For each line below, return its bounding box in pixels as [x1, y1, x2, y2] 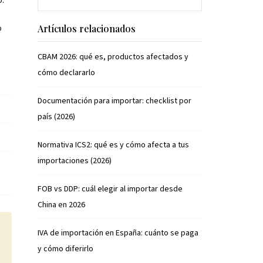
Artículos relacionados [38, 22, 136, 35]
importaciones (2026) [38, 155, 112, 167]
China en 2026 [38, 199, 85, 211]
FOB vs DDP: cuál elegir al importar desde [38, 183, 183, 195]
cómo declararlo [38, 67, 95, 79]
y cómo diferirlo [38, 243, 93, 255]
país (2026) [38, 111, 75, 123]
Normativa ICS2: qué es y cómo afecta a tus [38, 139, 189, 151]
